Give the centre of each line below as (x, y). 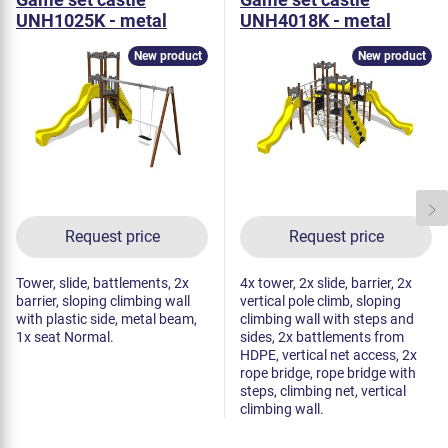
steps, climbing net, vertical (323, 391)
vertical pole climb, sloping (320, 301)
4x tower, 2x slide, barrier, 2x (326, 283)
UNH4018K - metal (315, 21)
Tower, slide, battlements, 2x (102, 283)
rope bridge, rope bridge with (328, 373)
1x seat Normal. (65, 337)
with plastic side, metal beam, (106, 319)
